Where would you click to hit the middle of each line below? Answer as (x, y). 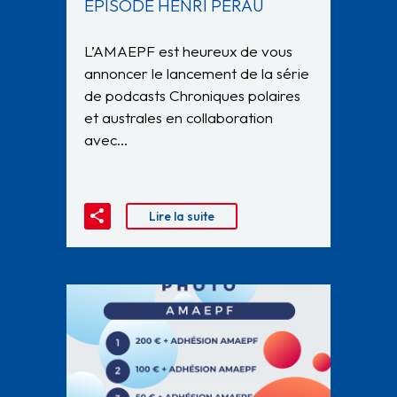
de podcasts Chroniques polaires (192, 95)
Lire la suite (182, 216)
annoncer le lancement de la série (197, 73)
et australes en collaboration (179, 117)
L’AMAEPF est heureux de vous (188, 51)
